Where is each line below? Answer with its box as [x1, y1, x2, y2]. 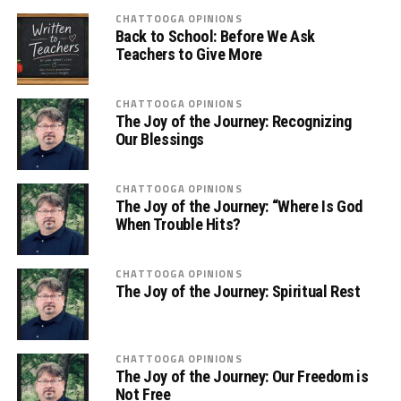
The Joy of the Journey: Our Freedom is [115, 367, 369, 387]
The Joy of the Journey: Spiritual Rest [115, 282, 361, 302]
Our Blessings [115, 130, 204, 149]
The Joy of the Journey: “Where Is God [115, 197, 363, 217]
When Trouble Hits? [115, 215, 241, 235]
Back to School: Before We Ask [115, 27, 315, 47]
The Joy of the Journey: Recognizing [115, 112, 352, 132]
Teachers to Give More [115, 45, 262, 64]
